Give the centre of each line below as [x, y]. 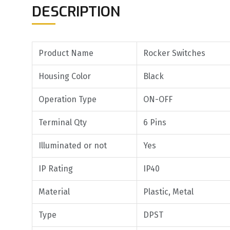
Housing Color [65, 76]
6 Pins [155, 123]
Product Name [66, 53]
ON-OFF [158, 100]
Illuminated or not [73, 146]
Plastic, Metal [168, 192]
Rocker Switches [174, 53]
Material [54, 192]
